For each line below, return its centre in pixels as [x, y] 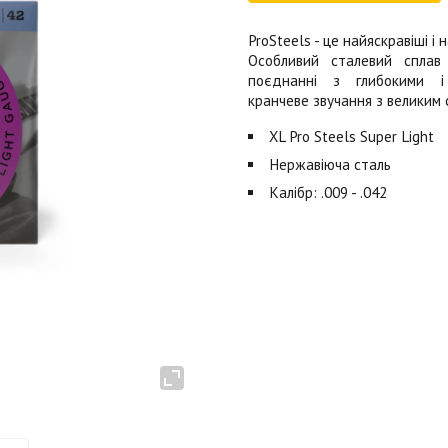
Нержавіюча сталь [330, 164]
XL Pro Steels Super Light [352, 136]
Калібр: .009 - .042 [328, 192]
